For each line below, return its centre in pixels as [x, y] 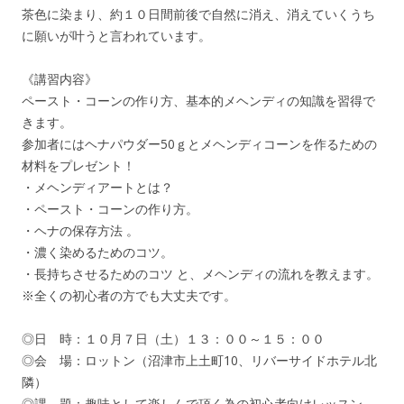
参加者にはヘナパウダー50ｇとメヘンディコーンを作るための [199, 144]
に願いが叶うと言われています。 [116, 36]
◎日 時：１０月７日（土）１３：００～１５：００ [173, 339]
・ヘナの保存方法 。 [80, 230]
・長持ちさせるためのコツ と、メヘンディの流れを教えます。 [200, 274]
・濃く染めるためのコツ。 [97, 252]
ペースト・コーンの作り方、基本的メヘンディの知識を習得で [198, 101]
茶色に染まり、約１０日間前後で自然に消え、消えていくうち [198, 14]
